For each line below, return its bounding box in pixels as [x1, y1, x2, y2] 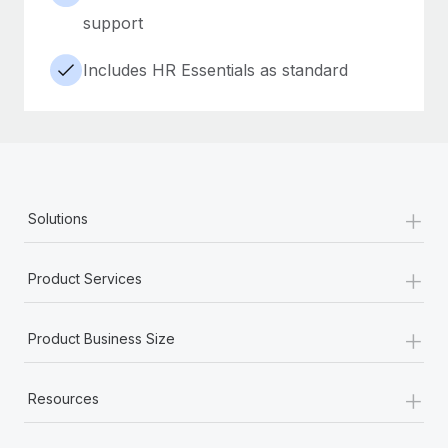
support [83, 12, 143, 33]
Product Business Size [28, 329, 175, 347]
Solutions [28, 209, 88, 227]
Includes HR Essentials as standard [83, 59, 348, 80]
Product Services [28, 269, 142, 287]
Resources [28, 389, 99, 407]
